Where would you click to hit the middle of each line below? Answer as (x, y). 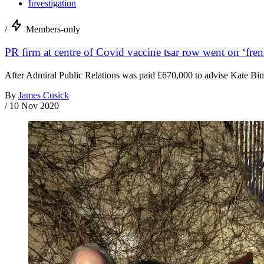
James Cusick (44, 95)
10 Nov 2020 (34, 105)
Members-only (53, 29)
